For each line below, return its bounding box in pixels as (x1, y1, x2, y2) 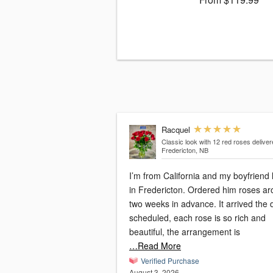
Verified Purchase (141, 255, 199, 266)
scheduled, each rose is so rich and (129, 211, 266, 224)
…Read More (129, 239, 181, 252)
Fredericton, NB (161, 145, 208, 155)
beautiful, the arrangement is (129, 225, 240, 238)
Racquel (161, 124, 190, 136)
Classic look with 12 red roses (161, 136, 250, 147)
